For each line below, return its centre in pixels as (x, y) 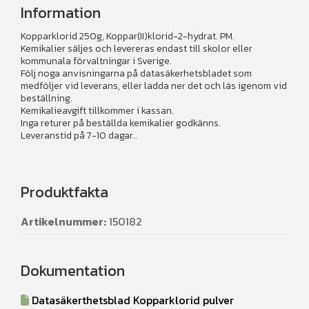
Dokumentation (73, 271)
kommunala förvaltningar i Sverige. (96, 61)
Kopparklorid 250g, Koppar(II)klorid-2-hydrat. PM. (128, 37)
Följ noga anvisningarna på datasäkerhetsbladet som (136, 74)
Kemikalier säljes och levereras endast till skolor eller (137, 49)
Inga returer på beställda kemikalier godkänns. (121, 123)
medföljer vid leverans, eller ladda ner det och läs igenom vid (154, 86)
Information (61, 13)
